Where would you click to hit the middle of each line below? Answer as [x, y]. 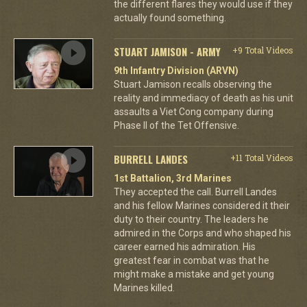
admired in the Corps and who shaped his [202, 233]
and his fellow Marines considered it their [201, 205]
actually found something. [170, 17]
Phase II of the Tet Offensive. [176, 125]
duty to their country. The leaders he [191, 219]
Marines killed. [144, 287]
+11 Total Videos [261, 157]
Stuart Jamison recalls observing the [193, 84]
